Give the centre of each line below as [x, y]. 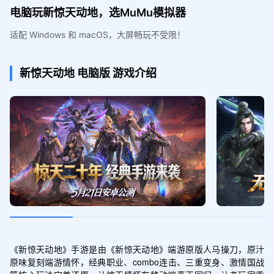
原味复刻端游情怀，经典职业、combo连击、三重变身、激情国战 [137, 261]
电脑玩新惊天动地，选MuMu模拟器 [98, 12]
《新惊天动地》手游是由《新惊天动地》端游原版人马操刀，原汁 [137, 249]
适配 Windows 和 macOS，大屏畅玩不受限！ [97, 34]
